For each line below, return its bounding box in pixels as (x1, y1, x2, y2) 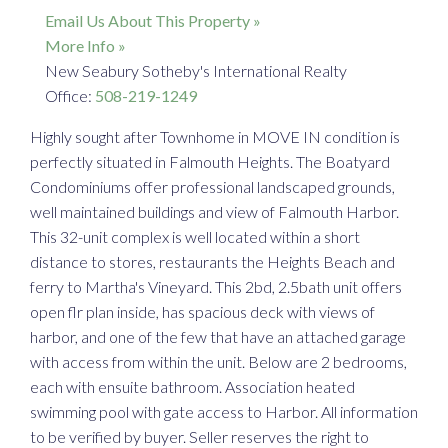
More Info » (45, 36, 126, 56)
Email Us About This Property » (45, 11, 261, 31)
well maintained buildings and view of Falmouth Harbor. (30, 202, 399, 222)
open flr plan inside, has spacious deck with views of (30, 302, 375, 322)
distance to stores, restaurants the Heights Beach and (30, 252, 395, 272)
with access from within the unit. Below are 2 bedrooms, (30, 352, 407, 372)
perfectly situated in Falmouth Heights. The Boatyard (30, 152, 390, 172)
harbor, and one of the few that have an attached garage (30, 327, 406, 347)
